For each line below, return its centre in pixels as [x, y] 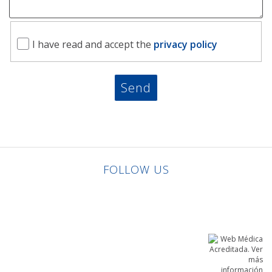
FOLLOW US [136, 169]
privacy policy [185, 44]
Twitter [170, 190]
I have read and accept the [93, 44]
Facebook [152, 190]
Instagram [199, 190]
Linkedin [126, 190]
